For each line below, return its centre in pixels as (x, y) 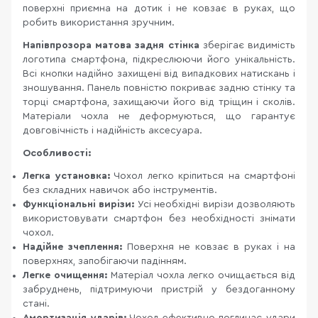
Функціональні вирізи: (79, 204)
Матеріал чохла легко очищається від (201, 275)
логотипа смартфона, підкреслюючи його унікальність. (159, 60)
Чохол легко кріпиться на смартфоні (202, 176)
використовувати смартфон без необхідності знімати (159, 219)
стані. (36, 304)
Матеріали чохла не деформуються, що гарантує (159, 116)
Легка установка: (66, 176)
